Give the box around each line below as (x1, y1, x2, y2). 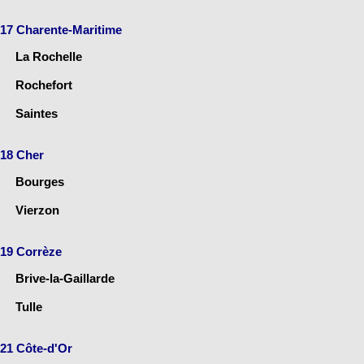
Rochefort (15, 78, 72, 93)
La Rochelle (15, 50, 82, 64)
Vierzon (15, 203, 59, 218)
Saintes (15, 106, 58, 121)
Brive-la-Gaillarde (15, 271, 115, 286)
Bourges (15, 175, 64, 189)
